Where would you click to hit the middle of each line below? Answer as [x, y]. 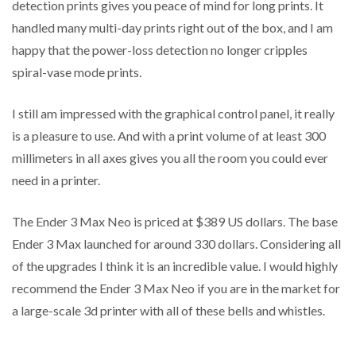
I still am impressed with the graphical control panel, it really [173, 114]
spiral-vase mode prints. [77, 72]
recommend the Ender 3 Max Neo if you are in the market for [176, 288]
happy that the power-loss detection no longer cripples [160, 50]
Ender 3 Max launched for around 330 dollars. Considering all [176, 244]
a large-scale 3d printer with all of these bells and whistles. [168, 311]
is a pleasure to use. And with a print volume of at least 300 [169, 136]
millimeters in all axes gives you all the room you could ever [170, 158]
